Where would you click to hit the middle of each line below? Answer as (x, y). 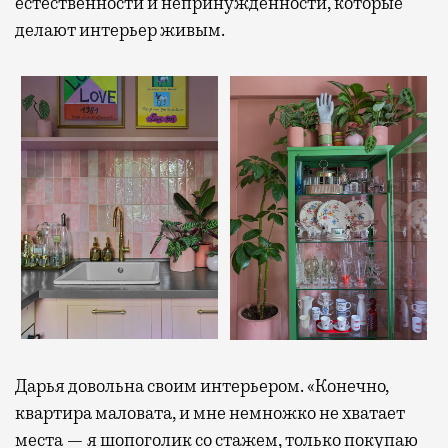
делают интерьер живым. (120, 29)
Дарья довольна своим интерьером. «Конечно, (202, 385)
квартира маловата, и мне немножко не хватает (210, 412)
